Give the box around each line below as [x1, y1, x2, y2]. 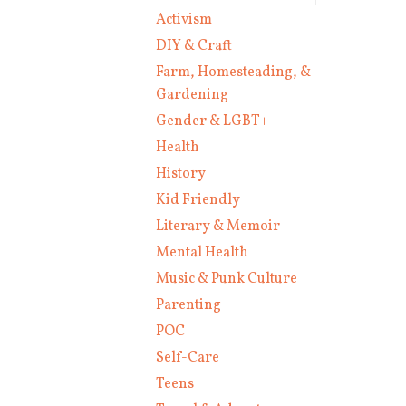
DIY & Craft [156, 35, 232, 56]
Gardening [156, 84, 228, 105]
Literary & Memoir [156, 216, 280, 237]
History [156, 163, 206, 184]
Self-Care [156, 347, 219, 368]
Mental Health [156, 242, 248, 263]
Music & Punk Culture [156, 268, 297, 289]
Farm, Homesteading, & [156, 62, 311, 82]
